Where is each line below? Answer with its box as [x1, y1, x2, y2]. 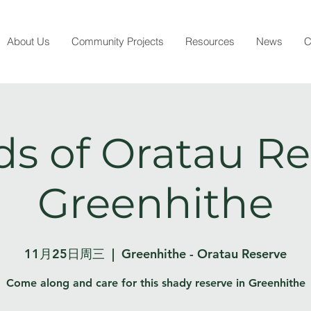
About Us [6, 35, 50, 48]
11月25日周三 [24, 246, 105, 262]
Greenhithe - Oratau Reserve [121, 246, 287, 262]
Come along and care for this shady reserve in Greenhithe [6, 276, 305, 289]
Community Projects [71, 35, 164, 48]
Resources [185, 35, 235, 48]
